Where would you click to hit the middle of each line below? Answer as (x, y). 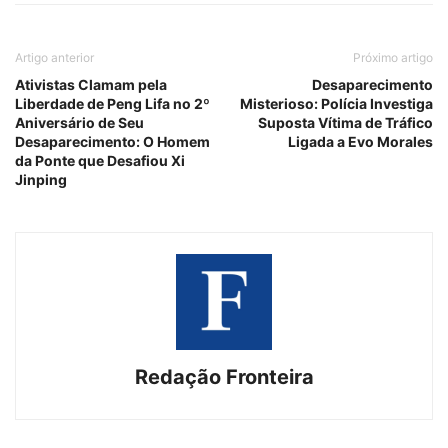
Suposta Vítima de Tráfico (345, 122)
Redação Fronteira (224, 376)
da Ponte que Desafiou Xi (100, 160)
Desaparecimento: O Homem (112, 141)
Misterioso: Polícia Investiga (336, 103)
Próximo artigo (393, 57)
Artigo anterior (54, 57)
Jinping (41, 179)
